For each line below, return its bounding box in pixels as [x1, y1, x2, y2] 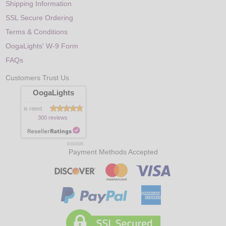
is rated [24, 105, 42, 111]
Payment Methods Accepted [68, 148, 158, 156]
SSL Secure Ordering [6, 13, 74, 22]
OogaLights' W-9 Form [6, 41, 79, 50]
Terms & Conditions [6, 27, 68, 36]
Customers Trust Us [6, 74, 70, 82]
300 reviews [38, 114, 68, 121]
